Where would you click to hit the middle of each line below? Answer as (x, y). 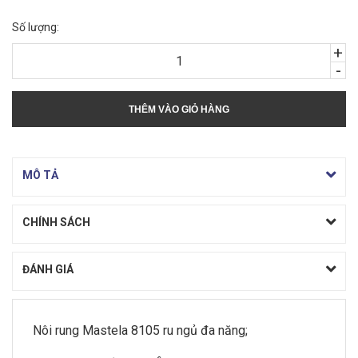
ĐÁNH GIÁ (48, 269)
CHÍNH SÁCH (56, 222)
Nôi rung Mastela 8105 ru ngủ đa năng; (140, 330)
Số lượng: (36, 27)
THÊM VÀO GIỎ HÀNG (179, 109)
